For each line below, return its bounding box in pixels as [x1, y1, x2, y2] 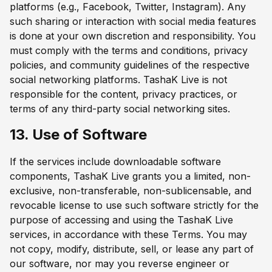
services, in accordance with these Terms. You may [10, 228, 247, 240]
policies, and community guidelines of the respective [10, 59, 250, 72]
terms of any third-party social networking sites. [10, 103, 230, 115]
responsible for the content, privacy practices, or [10, 88, 237, 101]
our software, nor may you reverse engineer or [10, 257, 229, 270]
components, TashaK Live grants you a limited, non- [10, 169, 251, 182]
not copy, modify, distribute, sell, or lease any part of [10, 242, 254, 255]
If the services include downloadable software [10, 155, 221, 168]
